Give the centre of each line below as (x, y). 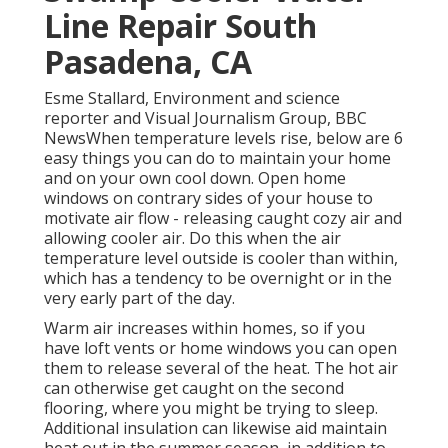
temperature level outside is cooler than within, (221, 258)
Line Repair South (180, 26)
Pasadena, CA (148, 62)
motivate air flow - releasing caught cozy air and (223, 218)
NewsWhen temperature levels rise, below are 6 (223, 138)
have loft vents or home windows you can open (220, 348)
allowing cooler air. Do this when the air (192, 238)
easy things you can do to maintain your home (217, 158)
